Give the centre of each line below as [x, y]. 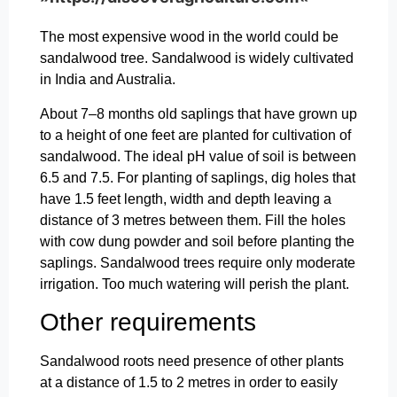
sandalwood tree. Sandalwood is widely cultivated [197, 58]
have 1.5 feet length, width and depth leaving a [186, 198]
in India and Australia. [108, 80]
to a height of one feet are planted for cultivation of [195, 135]
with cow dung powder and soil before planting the [197, 241]
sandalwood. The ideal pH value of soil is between [198, 156]
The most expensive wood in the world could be [189, 37]
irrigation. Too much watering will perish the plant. [195, 284]
